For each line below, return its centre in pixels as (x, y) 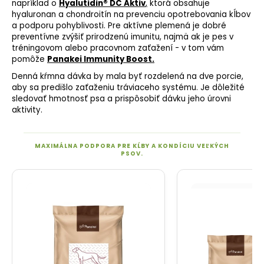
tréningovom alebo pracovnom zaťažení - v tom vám (118, 48)
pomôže (29, 60)
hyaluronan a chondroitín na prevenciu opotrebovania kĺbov (131, 15)
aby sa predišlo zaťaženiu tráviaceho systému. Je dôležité (128, 88)
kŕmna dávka (66, 77)
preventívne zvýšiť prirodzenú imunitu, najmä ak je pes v (123, 37)
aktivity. (27, 110)
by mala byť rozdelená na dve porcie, (167, 77)
